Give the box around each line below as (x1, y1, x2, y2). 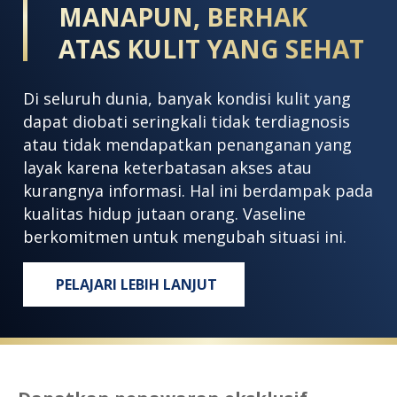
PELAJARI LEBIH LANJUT (56, 274, 218, 294)
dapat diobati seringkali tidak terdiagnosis (22, 110, 350, 132)
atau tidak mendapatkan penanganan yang (22, 133, 352, 155)
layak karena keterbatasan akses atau (22, 156, 312, 178)
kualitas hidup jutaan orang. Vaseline (22, 202, 306, 224)
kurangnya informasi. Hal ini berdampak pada (22, 179, 373, 201)
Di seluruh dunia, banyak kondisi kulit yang (22, 87, 351, 109)
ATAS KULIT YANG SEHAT (58, 31, 364, 66)
